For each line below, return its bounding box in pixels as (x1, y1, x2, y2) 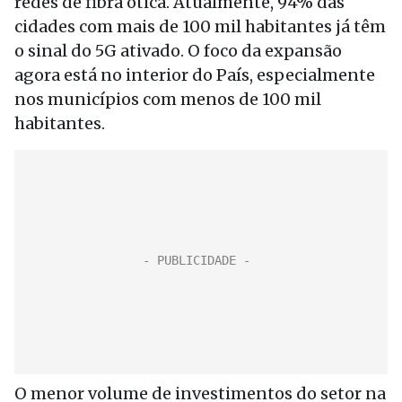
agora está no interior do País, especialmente (14, 65, 375, 85)
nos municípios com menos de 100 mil (14, 89, 321, 109)
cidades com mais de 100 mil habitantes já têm (14, 16, 386, 37)
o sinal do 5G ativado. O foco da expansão (14, 40, 342, 61)
